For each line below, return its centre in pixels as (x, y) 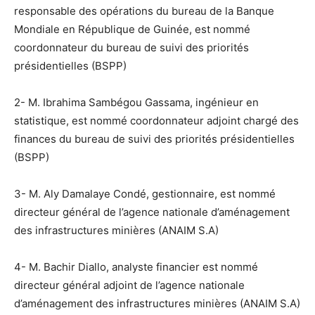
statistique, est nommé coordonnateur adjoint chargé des (156, 120)
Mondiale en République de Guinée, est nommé (132, 29)
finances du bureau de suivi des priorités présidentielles (154, 139)
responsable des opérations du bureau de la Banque (144, 11)
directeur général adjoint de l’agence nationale (129, 285)
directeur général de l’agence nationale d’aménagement (152, 212)
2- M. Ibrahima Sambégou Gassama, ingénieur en (136, 102)
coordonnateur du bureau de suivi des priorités (131, 47)
